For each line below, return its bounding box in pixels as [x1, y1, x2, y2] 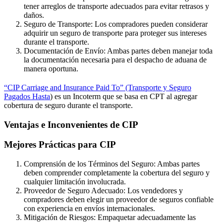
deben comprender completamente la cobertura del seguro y [24, 168, 210, 177]
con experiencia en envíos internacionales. [24, 204, 155, 213]
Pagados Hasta [4, 92, 50, 101]
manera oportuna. [24, 64, 78, 73]
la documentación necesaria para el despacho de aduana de [24, 55, 207, 64]
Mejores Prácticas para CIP [4, 139, 116, 150]
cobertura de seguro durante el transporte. [4, 101, 133, 110]
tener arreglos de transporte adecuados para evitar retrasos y [24, 2, 209, 11]
